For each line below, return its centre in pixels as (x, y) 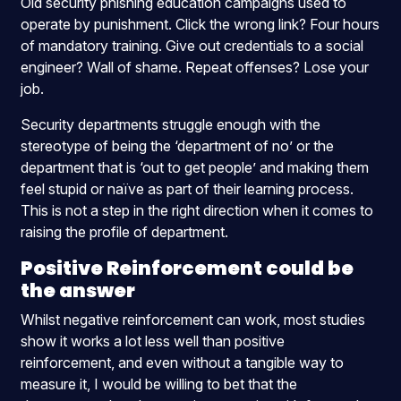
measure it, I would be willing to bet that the (159, 384)
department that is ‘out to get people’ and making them (195, 167)
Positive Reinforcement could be (188, 268)
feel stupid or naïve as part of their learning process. (188, 189)
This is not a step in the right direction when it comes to (197, 210)
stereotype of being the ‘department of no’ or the (178, 146)
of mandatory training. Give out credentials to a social (192, 46)
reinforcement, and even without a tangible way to (183, 363)
